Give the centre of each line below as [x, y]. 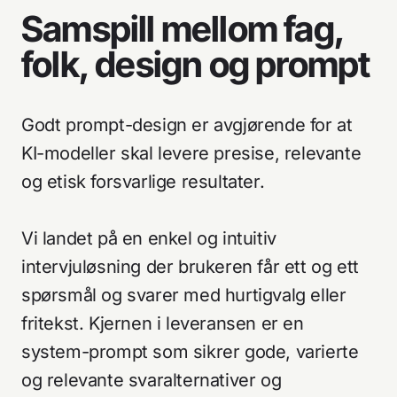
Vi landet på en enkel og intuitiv [149, 238]
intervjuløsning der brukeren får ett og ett [190, 266]
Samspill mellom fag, [183, 28]
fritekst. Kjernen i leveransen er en [163, 323]
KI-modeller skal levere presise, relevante [191, 153]
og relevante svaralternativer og [152, 380]
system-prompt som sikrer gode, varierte [190, 351]
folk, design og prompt [196, 64]
